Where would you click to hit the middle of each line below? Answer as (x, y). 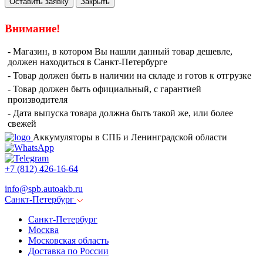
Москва (43, 230)
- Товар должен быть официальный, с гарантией (104, 89)
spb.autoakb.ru (55, 188)
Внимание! (32, 29)
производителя (38, 99)
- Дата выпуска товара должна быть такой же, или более (120, 113)
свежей (22, 123)
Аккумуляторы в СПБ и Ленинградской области (130, 137)
